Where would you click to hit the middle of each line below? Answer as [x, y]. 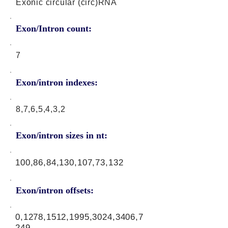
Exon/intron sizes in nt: [62, 135]
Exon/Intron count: [54, 28]
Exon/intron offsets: [55, 190]
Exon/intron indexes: [57, 82]
